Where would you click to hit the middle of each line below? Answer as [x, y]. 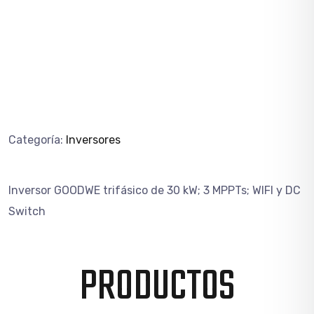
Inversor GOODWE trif [64, 190]
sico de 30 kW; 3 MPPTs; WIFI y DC [214, 190]
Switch [27, 211]
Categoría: [36, 139]
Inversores [93, 139]
